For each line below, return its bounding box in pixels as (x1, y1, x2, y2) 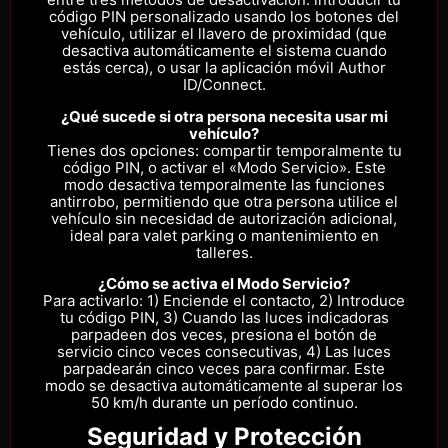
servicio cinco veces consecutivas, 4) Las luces (57, 341, 391, 361)
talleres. (195, 242, 253, 262)
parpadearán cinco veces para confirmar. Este (63, 358, 385, 378)
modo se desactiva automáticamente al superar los (45, 375, 403, 395)
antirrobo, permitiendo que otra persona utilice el (50, 191, 398, 211)
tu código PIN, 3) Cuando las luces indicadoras (59, 307, 389, 327)
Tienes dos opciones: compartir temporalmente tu (46, 140, 402, 160)
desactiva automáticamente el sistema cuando (61, 41, 387, 61)
